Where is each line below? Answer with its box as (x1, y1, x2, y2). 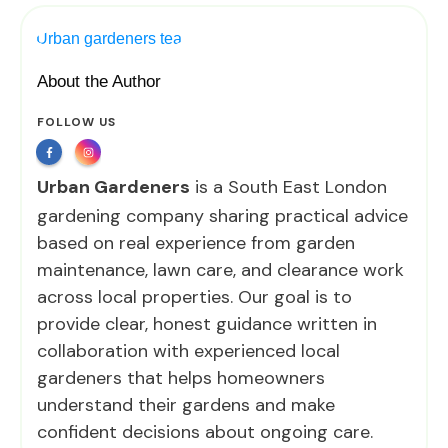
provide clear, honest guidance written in (37, 312, 377, 337)
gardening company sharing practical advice (37, 204, 408, 229)
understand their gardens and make (37, 393, 335, 418)
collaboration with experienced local (37, 339, 340, 364)
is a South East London (190, 175, 387, 200)
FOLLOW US (37, 114, 116, 131)
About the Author (37, 72, 161, 92)
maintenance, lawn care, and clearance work (37, 258, 404, 283)
